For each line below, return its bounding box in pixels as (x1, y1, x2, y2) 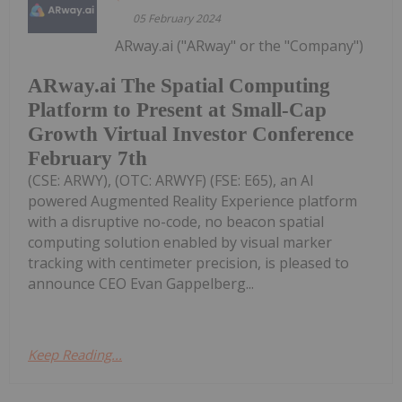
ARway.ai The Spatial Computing (28, 74, 330, 98)
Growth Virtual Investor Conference (28, 123, 354, 146)
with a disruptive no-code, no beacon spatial (28, 212, 324, 232)
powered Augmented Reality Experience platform (28, 191, 357, 212)
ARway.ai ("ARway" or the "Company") (115, 35, 364, 56)
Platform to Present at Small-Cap (28, 99, 327, 122)
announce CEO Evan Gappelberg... (28, 274, 254, 294)
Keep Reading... (28, 345, 122, 364)
